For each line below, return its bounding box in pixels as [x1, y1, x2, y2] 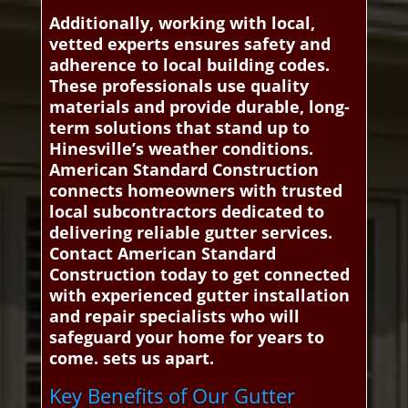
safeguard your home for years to [48, 326, 324, 349]
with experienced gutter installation [48, 284, 350, 307]
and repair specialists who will [48, 305, 300, 328]
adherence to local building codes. [48, 54, 330, 76]
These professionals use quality [48, 75, 309, 97]
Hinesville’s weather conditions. [48, 138, 313, 160]
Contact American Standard [48, 242, 276, 265]
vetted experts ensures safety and [48, 33, 331, 56]
